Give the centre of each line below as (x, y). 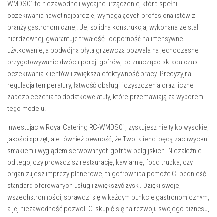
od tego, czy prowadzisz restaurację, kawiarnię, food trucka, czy (100, 162)
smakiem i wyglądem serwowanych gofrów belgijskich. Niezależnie (104, 151)
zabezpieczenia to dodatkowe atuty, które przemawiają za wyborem (105, 97)
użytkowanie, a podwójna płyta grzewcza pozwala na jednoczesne (103, 50)
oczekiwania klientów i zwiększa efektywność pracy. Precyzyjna (99, 74)
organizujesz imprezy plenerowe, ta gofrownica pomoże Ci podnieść (107, 174)
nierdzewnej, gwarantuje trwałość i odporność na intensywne (95, 39)
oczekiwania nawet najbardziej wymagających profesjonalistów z (101, 15)
